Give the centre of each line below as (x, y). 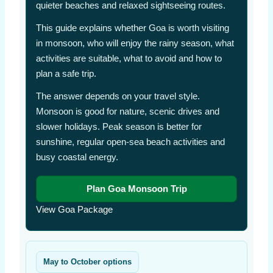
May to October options (87, 262)
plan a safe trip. (66, 73)
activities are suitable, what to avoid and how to (129, 58)
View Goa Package (74, 210)
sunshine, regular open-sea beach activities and (130, 142)
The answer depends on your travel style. (118, 96)
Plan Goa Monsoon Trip (136, 189)
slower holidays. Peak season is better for (119, 126)
